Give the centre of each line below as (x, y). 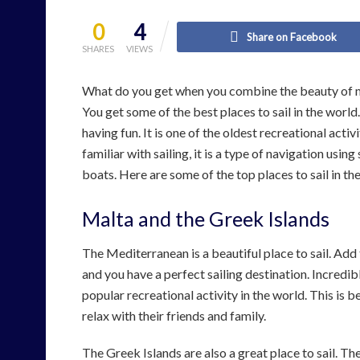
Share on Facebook (291, 37)
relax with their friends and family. (174, 316)
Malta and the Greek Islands (206, 218)
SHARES (98, 48)
